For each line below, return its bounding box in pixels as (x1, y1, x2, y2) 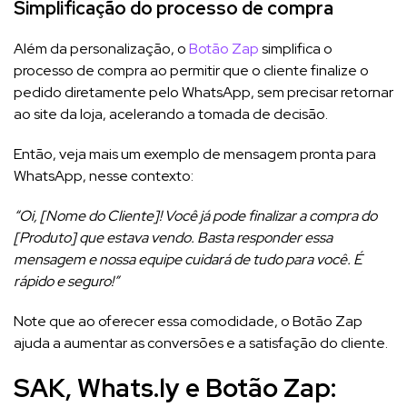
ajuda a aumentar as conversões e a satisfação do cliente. (14, 333, 388, 353)
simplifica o (259, 39, 333, 59)
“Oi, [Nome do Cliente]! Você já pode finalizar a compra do (14, 206, 377, 226)
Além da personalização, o (14, 39, 189, 59)
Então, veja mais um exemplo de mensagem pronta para (14, 144, 376, 164)
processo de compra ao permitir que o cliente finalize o (14, 61, 369, 81)
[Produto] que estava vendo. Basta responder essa (14, 228, 333, 248)
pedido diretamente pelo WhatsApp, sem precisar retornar (14, 83, 393, 103)
